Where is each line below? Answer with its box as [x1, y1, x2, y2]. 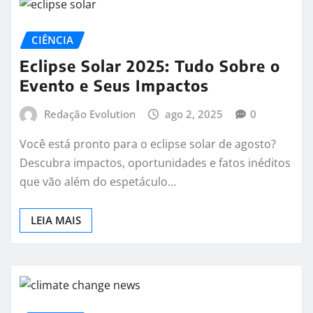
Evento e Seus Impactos [20, 75, 209, 95]
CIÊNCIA [31, 33, 73, 48]
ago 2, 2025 [165, 106, 224, 121]
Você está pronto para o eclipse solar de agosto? [20, 136, 276, 152]
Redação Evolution [43, 106, 136, 121]
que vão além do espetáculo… [20, 174, 176, 190]
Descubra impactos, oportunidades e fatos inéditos [20, 155, 291, 171]
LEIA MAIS [31, 213, 81, 228]
